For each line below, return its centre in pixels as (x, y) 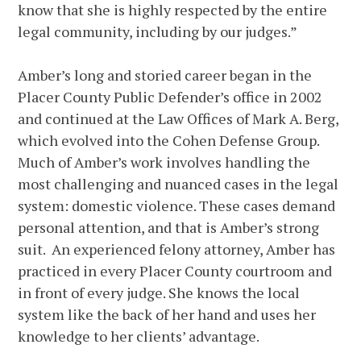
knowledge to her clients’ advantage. (139, 336)
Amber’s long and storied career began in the (165, 75)
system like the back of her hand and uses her (167, 315)
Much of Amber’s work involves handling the (164, 162)
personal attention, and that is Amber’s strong (169, 228)
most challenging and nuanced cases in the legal (178, 184)
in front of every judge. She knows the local (159, 293)
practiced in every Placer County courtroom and (175, 271)
